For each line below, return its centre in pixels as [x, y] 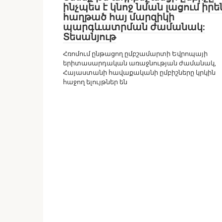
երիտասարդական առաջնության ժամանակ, [139, 63]
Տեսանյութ [89, 37]
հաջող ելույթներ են [95, 82]
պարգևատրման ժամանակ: [134, 27]
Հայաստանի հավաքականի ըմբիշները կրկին [139, 73]
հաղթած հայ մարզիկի [119, 17]
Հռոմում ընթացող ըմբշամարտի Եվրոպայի [135, 54]
